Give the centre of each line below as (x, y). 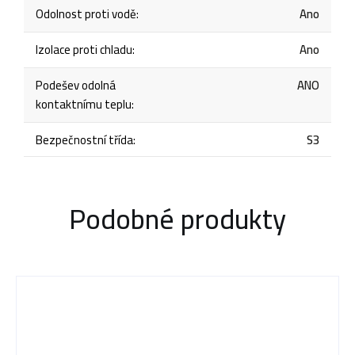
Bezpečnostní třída (84, 139)
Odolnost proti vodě (86, 13)
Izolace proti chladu (84, 49)
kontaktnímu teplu (84, 104)
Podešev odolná (76, 85)
